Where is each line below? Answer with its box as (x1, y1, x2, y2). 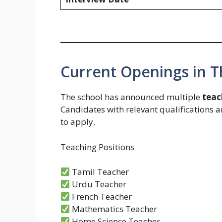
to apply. (60, 116, 95, 128)
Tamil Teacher (70, 166, 129, 178)
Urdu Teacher (70, 178, 127, 190)
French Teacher (70, 191, 132, 203)
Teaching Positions (60, 141, 134, 153)
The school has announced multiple (60, 91, 202, 103)
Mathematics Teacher (70, 203, 158, 215)
